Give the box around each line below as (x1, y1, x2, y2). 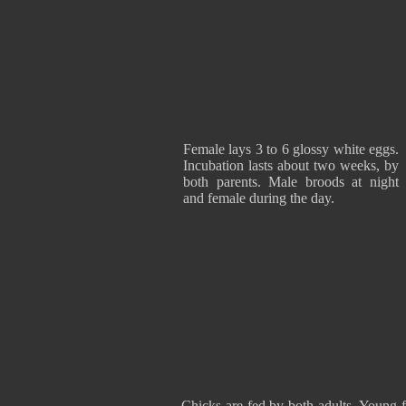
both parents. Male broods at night (183, 174, 399, 189)
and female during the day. (183, 190, 334, 206)
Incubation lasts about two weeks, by (183, 158, 399, 173)
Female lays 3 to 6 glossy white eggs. (183, 141, 399, 157)
